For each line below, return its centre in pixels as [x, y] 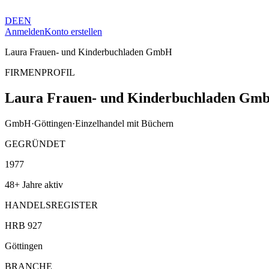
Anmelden [25, 32]
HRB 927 [23, 225]
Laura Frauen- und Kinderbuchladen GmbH [89, 52]
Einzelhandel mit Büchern [124, 123]
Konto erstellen [73, 32]
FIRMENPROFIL [40, 72]
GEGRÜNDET [35, 144]
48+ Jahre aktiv [34, 184]
